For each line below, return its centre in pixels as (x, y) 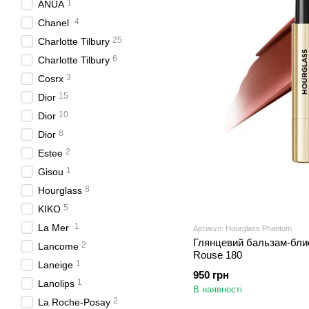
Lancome (58, 246)
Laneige (56, 265)
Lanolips (56, 283)
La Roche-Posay (74, 302)
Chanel (55, 23)
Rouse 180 (218, 255)
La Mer (55, 228)
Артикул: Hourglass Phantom (242, 228)
